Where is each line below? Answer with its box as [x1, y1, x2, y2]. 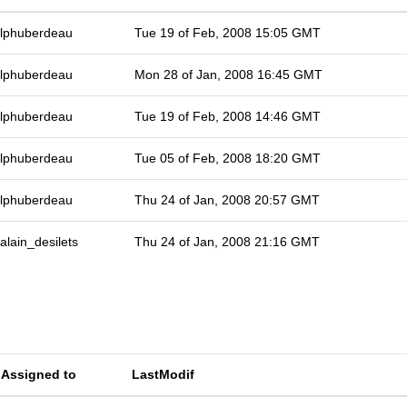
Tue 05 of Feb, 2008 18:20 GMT [134, 151, 321, 165]
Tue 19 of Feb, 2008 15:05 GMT [134, 25, 321, 40]
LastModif [132, 367, 194, 382]
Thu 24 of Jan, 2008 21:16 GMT [134, 234, 320, 249]
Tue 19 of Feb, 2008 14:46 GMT [134, 109, 321, 124]
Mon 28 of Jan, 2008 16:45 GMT [134, 67, 323, 82]
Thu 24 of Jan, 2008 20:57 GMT [134, 193, 320, 207]
